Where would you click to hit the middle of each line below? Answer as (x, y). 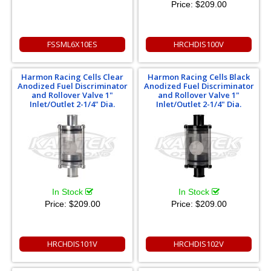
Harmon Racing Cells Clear (72, 77)
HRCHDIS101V (72, 244)
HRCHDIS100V (199, 44)
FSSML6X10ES (72, 44)
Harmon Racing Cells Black (199, 77)
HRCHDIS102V (199, 244)
